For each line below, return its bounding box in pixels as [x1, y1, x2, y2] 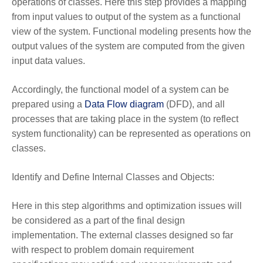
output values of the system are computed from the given [12, 41, 245, 51]
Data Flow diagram [85, 99, 164, 109]
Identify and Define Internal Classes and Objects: [12, 171, 214, 182]
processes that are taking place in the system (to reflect [12, 113, 238, 124]
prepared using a [12, 99, 85, 109]
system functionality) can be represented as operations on [12, 128, 251, 139]
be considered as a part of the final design [12, 215, 185, 225]
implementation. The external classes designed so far [12, 230, 233, 240]
